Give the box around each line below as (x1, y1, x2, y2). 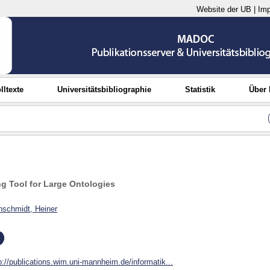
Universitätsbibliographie (57, 85, 152, 94)
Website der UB (196, 5, 251, 14)
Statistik (184, 85, 215, 94)
